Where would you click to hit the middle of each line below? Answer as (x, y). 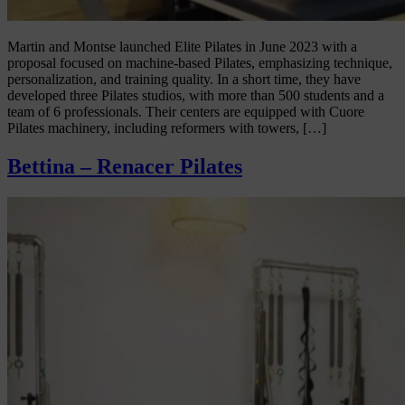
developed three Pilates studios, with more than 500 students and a (196, 96)
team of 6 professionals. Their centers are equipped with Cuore (186, 112)
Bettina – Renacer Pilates (125, 167)
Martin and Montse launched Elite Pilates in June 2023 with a (182, 47)
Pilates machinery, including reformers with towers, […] (167, 128)
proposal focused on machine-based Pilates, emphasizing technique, (200, 63)
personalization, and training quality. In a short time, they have (184, 80)
